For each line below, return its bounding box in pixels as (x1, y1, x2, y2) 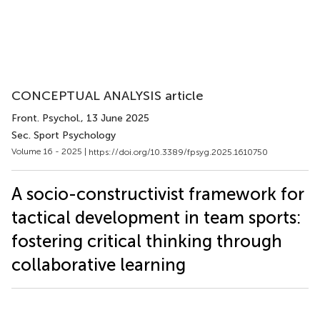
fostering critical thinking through (11, 230, 282, 251)
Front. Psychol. (11, 112, 81, 124)
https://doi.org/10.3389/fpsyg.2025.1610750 (89, 146, 268, 157)
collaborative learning (11, 254, 186, 275)
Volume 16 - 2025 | (11, 146, 89, 156)
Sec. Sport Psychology (11, 129, 116, 141)
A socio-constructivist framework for (11, 183, 304, 204)
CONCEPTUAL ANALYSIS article (11, 88, 204, 104)
